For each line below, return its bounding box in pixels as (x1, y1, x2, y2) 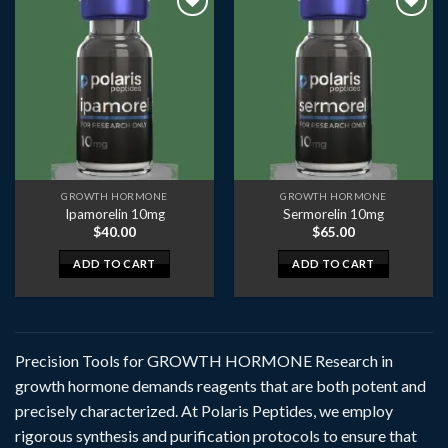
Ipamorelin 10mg (64, 205, 165, 222)
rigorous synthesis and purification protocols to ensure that (15, 425, 417, 445)
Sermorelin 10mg (283, 205, 384, 222)
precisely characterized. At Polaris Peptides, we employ (15, 400, 393, 420)
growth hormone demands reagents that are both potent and (15, 375, 426, 395)
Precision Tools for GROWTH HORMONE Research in (15, 350, 393, 370)
